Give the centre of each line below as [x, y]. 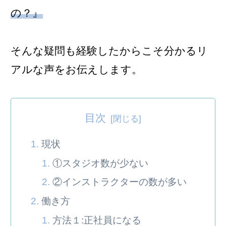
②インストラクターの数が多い [120, 182]
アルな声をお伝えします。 [76, 69]
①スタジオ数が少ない [101, 163]
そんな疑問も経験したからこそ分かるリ [109, 50]
